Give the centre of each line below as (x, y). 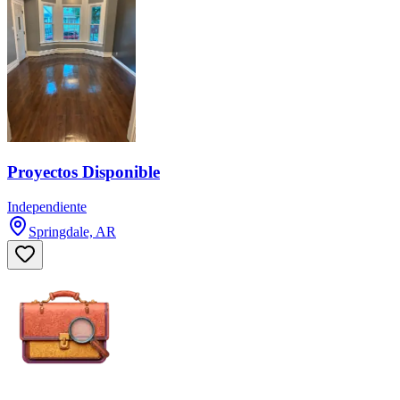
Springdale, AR (72, 231)
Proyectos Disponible (83, 172)
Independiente (47, 206)
